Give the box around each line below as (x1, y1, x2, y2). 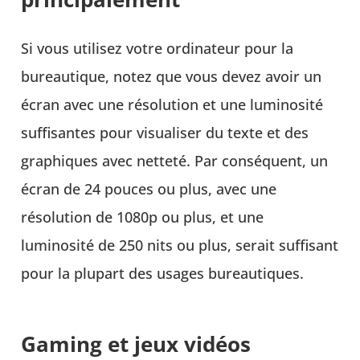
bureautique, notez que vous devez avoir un (21, 66, 322, 86)
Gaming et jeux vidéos (21, 329, 252, 358)
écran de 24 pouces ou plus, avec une (21, 178, 277, 198)
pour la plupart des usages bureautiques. (21, 263, 305, 283)
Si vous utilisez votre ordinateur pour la (21, 38, 294, 58)
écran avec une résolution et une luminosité (21, 94, 324, 114)
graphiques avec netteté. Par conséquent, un (21, 150, 329, 170)
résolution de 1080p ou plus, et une (21, 207, 264, 227)
